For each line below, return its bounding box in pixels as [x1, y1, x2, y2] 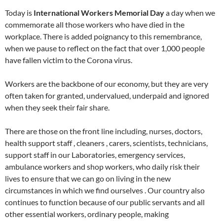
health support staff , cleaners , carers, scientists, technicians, [5, 138, 208, 147]
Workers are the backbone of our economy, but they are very [5, 79, 208, 88]
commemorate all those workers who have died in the [5, 20, 184, 29]
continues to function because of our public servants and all [5, 197, 205, 207]
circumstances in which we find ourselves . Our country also [5, 185, 205, 195]
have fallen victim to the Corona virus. [5, 55, 132, 65]
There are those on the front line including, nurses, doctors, [5, 126, 202, 136]
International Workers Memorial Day [34, 8, 164, 17]
